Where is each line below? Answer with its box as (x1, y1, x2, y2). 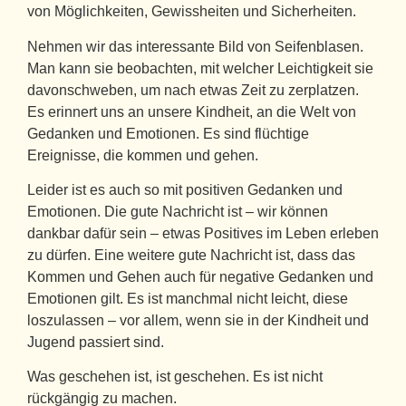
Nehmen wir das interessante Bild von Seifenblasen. (27, 38, 363, 54)
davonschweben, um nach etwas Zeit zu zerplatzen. (27, 82, 359, 98)
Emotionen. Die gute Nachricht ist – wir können (27, 203, 328, 219)
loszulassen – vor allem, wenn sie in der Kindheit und (27, 312, 369, 328)
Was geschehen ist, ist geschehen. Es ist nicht (27, 369, 323, 385)
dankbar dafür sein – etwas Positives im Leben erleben (27, 225, 379, 241)
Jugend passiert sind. (27, 333, 164, 350)
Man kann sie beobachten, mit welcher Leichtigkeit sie (27, 60, 373, 76)
